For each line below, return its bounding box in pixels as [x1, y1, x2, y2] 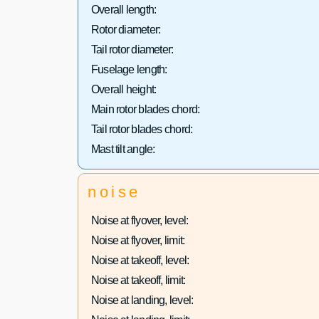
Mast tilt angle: [90, 143, 155, 156]
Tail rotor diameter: [90, 43, 174, 56]
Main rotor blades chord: [90, 103, 200, 116]
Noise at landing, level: [90, 293, 194, 306]
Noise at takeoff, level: [90, 253, 189, 266]
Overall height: [90, 83, 157, 96]
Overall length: [90, 4, 157, 16]
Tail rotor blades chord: [90, 123, 193, 136]
